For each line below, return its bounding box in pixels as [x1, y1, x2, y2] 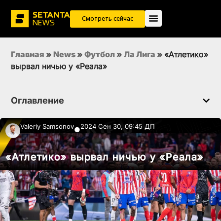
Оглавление [11, 95, 64, 106]
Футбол [84, 49, 115, 60]
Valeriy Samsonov [20, 122, 74, 131]
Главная [11, 49, 44, 60]
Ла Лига [124, 49, 155, 60]
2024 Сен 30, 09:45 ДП [80, 122, 155, 131]
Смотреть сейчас [82, 14, 133, 23]
